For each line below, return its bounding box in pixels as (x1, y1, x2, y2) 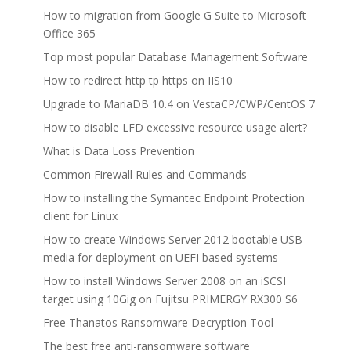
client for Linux (42, 208, 118, 223)
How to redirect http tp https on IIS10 (42, 73, 233, 88)
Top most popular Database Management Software (42, 49, 308, 64)
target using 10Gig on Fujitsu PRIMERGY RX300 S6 (42, 291, 298, 306)
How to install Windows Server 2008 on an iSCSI (42, 273, 286, 288)
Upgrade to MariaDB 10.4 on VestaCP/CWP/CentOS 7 (42, 96, 315, 111)
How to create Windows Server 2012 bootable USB (42, 232, 302, 247)
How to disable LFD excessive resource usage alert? (42, 120, 307, 135)
